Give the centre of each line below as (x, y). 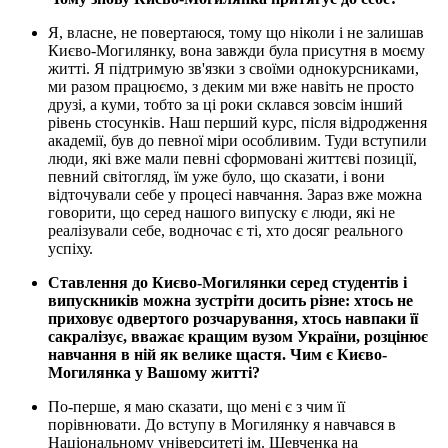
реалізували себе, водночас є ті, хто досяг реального (225, 231)
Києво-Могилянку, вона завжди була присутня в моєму (236, 51)
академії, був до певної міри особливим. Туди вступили (237, 141)
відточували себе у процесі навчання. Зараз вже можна (235, 195)
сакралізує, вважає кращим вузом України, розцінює (238, 337)
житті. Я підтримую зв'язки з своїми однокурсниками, (233, 69)
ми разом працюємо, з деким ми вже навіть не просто (231, 87)
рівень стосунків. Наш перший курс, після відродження (237, 123)
